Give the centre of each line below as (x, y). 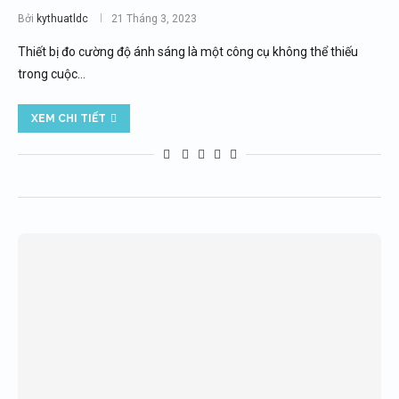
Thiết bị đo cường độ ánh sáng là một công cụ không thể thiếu (188, 52)
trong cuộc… (52, 74)
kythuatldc (62, 19)
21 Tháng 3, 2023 (154, 19)
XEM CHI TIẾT (69, 118)
